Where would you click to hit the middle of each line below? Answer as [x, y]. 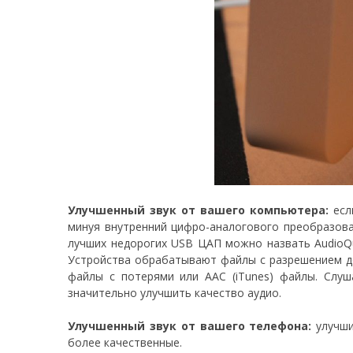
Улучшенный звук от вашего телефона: [190, 325]
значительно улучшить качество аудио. [175, 292]
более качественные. [125, 342]
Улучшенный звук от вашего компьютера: [198, 210]
